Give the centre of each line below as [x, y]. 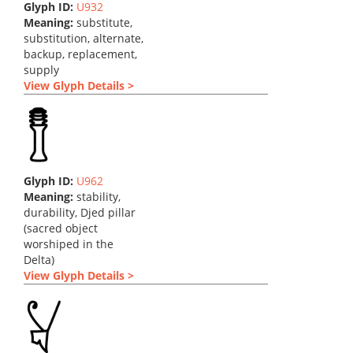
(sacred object [61, 228]
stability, [97, 197]
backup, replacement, [80, 54]
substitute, [103, 22]
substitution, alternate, [84, 38]
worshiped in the [69, 244]
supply [41, 70]
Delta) [39, 260]
